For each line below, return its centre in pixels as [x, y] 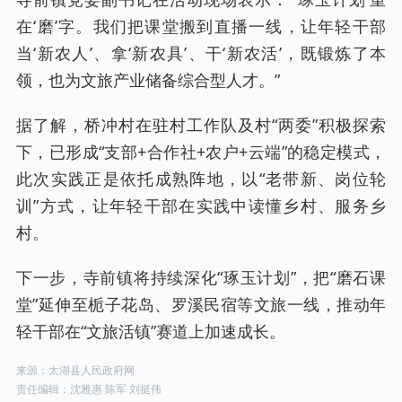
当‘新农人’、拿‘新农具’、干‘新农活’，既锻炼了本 [201, 53]
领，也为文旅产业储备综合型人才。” [148, 80]
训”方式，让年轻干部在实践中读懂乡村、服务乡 [201, 205]
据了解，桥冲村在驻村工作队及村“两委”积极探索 [201, 125]
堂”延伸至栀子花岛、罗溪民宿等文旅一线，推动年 [201, 304]
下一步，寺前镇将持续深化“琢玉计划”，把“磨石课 [201, 277]
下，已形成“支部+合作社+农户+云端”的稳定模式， [201, 152]
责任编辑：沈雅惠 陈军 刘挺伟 [89, 389]
